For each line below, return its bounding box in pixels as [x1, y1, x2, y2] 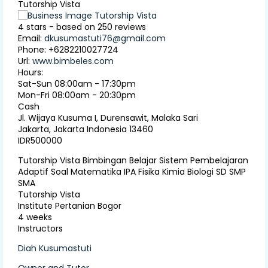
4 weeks [18, 211, 52, 224]
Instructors [18, 223, 63, 235]
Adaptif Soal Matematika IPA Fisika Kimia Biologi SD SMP [18, 166, 246, 178]
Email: [18, 32, 44, 45]
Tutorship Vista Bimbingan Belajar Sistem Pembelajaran [18, 154, 248, 167]
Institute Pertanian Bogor [18, 200, 121, 212]
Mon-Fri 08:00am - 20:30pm [18, 89, 136, 102]
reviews [112, 21, 146, 33]
